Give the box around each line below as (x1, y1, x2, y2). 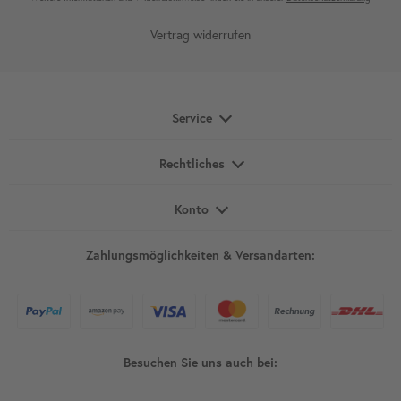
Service (171, 110, 212, 127)
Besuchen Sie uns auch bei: (124, 354, 277, 371)
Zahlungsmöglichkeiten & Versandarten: (86, 247, 315, 264)
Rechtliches (158, 156, 225, 173)
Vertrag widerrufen (150, 27, 251, 44)
